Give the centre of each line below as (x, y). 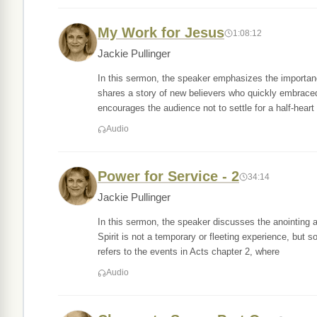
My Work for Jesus (161, 33)
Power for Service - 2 (168, 176)
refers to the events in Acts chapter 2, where (189, 252)
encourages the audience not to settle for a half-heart (206, 108)
